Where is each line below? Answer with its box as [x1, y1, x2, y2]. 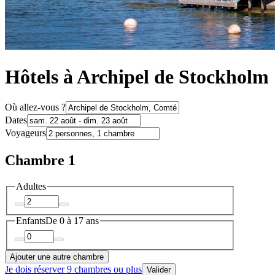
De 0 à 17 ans [45, 215, 99, 227]
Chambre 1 [5, 152, 76, 168]
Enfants [16, 215, 45, 227]
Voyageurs [5, 128, 46, 139]
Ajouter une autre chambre [10, 252, 104, 262]
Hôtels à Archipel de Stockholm [5, 65, 269, 88]
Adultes [16, 180, 46, 192]
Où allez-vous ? [5, 102, 66, 113]
